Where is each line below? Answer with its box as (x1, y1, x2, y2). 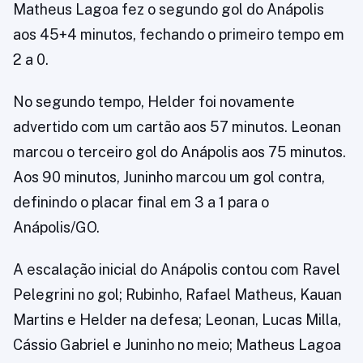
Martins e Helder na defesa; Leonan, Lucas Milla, (13, 311, 341, 328)
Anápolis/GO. (13, 219, 100, 236)
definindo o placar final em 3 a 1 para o (13, 194, 269, 211)
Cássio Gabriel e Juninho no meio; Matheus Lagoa (13, 336, 341, 353)
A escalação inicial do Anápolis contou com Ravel (13, 261, 340, 278)
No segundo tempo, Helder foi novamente (13, 93, 295, 110)
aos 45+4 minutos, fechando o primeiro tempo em (13, 26, 344, 43)
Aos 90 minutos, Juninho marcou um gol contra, (13, 169, 325, 186)
